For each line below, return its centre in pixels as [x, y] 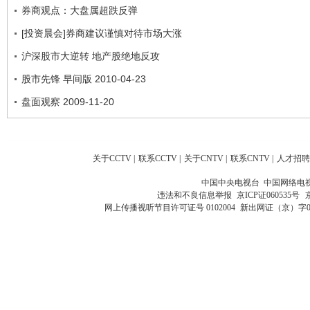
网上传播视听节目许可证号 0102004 [170, 207]
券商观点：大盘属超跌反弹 [80, 10]
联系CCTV [158, 158]
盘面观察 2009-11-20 [68, 101]
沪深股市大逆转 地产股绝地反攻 [91, 56]
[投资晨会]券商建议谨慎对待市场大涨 [102, 33]
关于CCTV [112, 158]
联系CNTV [250, 158]
